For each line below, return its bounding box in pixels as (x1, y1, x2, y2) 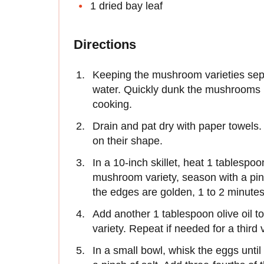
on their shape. (93, 135, 166, 147)
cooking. (93, 98, 132, 111)
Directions (74, 37, 136, 52)
